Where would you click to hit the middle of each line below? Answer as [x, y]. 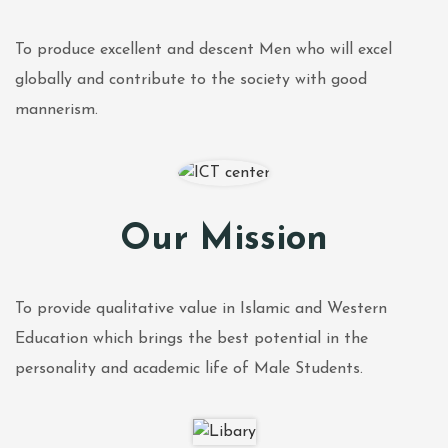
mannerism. [56, 110]
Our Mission [224, 240]
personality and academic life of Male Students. [189, 369]
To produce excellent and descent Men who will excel [203, 50]
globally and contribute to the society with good [191, 80]
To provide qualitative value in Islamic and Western [201, 309]
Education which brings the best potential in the [191, 339]
